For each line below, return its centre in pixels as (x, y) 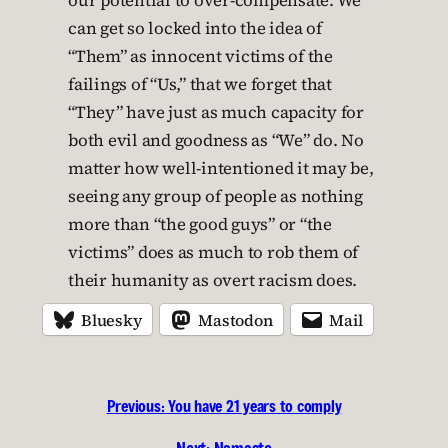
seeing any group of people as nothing (215, 196)
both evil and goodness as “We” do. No (216, 140)
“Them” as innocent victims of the (200, 56)
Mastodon (235, 319)
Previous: (135, 406)
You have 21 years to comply (255, 406)
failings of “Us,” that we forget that (200, 84)
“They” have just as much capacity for (216, 112)
